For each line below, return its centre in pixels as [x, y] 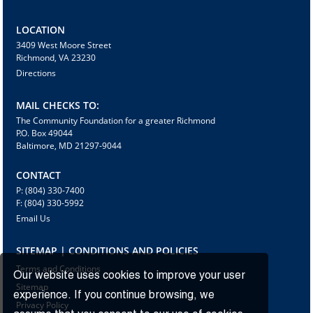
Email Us [34, 219]
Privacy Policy [43, 305]
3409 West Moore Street [64, 45]
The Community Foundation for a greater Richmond [116, 121]
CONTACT [39, 175]
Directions [36, 73]
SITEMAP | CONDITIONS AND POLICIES [108, 251]
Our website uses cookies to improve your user [130, 276]
